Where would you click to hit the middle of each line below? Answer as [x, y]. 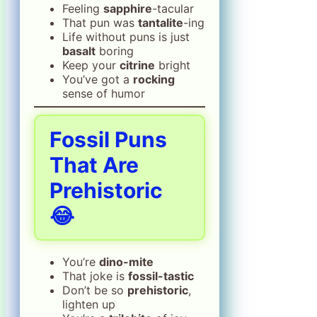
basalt [79, 51]
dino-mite [126, 261]
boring [115, 51]
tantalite [161, 22]
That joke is [95, 276]
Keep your [91, 65]
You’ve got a [98, 79]
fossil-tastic [161, 276]
